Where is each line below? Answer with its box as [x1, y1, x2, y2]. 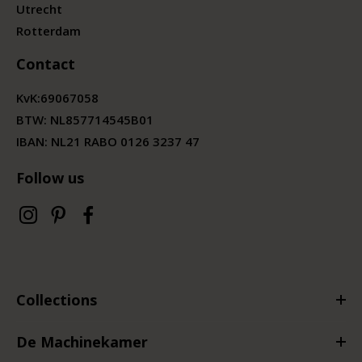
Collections [16, 289, 97, 309]
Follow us [16, 167, 84, 187]
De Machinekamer [16, 331, 148, 351]
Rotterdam [16, 22, 81, 39]
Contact [16, 53, 75, 74]
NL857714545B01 [50, 111, 154, 128]
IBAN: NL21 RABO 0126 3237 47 [16, 133, 200, 149]
